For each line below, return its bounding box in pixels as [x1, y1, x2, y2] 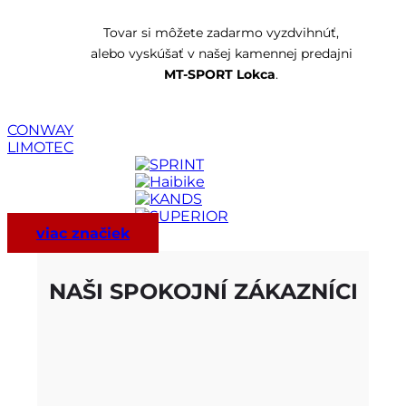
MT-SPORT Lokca [164, 65, 275, 82]
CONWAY [7, 121, 73, 139]
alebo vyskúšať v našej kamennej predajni [90, 44, 353, 62]
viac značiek [36, 224, 130, 242]
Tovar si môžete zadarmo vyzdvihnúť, [103, 24, 339, 41]
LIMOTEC [7, 138, 73, 156]
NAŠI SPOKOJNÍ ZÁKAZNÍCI [48, 277, 358, 304]
